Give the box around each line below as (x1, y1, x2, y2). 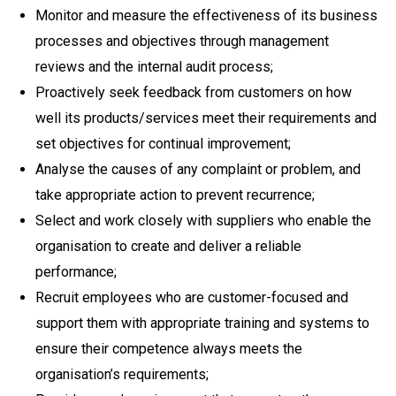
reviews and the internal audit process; (35, 58, 273, 75)
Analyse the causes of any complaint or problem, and (35, 161, 361, 178)
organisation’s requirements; (35, 366, 209, 383)
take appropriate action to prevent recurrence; (35, 187, 315, 203)
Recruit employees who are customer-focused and (35, 289, 348, 306)
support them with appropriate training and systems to (35, 315, 369, 331)
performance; (35, 263, 117, 280)
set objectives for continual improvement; (35, 135, 291, 152)
